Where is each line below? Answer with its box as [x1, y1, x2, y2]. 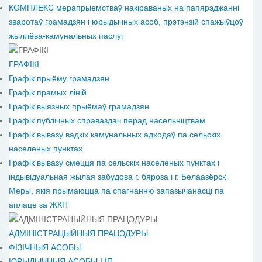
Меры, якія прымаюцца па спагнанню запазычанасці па [9, 185, 224, 195]
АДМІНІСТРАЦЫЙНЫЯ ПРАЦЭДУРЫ [9, 229, 148, 239]
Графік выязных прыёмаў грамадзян [9, 101, 149, 111]
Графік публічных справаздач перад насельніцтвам [9, 115, 205, 125]
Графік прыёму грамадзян [9, 73, 109, 83]
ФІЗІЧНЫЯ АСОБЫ [9, 243, 81, 253]
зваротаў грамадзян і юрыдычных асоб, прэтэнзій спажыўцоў [9, 16, 243, 26]
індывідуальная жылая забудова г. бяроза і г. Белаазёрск [9, 171, 226, 181]
